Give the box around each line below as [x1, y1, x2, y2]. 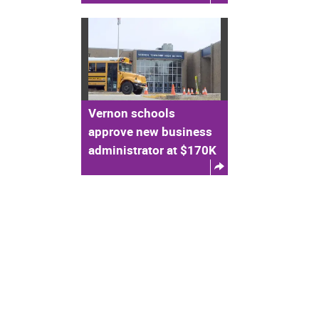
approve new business [88, 123, 212, 140]
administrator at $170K [88, 142, 216, 159]
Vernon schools [88, 105, 175, 122]
